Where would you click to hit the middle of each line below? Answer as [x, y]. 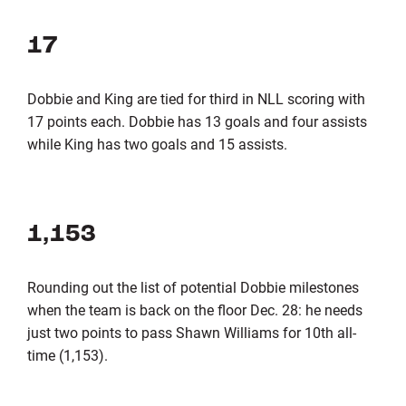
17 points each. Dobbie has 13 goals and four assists [197, 121]
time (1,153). [67, 354]
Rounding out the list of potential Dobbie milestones [193, 286]
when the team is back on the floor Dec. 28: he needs [194, 309]
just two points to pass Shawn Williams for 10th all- [191, 332]
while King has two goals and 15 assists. [157, 143]
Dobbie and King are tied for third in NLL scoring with [196, 98]
